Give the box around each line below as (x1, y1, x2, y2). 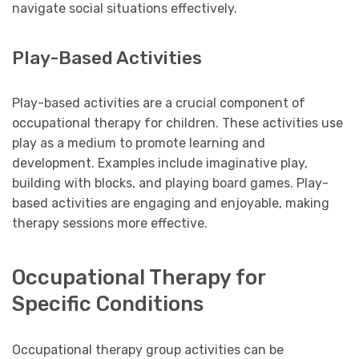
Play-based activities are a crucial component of (12, 95, 305, 111)
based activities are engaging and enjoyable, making (12, 196, 329, 212)
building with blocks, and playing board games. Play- (12, 175, 329, 192)
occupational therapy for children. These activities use (12, 115, 343, 131)
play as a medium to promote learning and (12, 135, 265, 151)
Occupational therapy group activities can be (12, 341, 284, 357)
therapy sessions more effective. (12, 216, 208, 232)
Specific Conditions (12, 291, 204, 316)
